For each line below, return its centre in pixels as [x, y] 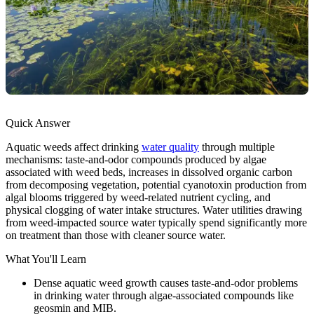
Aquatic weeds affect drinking [74, 146]
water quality [170, 146]
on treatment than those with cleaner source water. [116, 235]
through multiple [237, 146]
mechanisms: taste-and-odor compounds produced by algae [136, 159]
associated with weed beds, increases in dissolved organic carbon [149, 172]
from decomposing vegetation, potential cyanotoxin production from [156, 184]
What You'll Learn [46, 259]
